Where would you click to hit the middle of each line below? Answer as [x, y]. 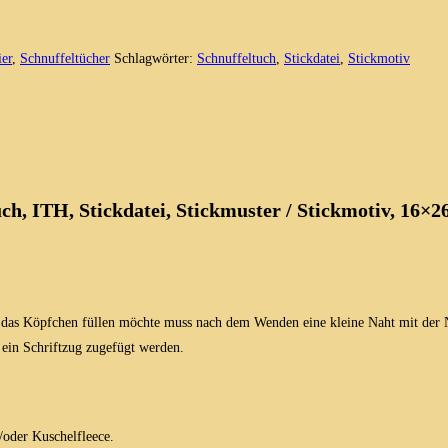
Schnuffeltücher [65, 58]
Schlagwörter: [155, 58]
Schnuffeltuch [236, 58]
